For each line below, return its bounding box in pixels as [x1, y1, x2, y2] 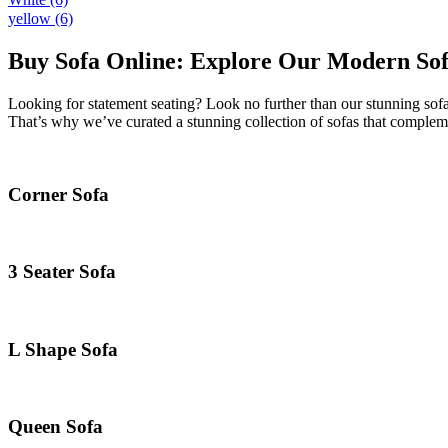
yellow [8, 9, 51, 27]
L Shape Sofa [8, 338, 118, 360]
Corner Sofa [8, 184, 109, 206]
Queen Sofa [8, 416, 103, 438]
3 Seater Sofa [8, 261, 116, 283]
